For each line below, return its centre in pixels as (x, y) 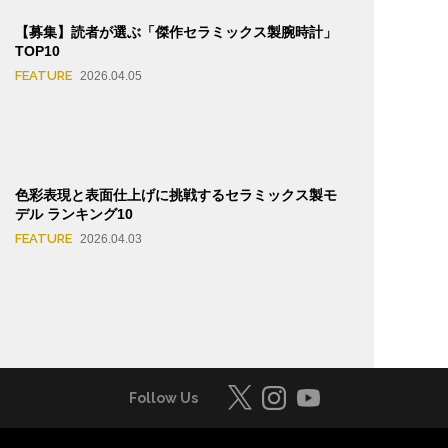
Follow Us (163, 397)
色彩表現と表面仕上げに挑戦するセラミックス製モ (176, 194)
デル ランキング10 (74, 213)
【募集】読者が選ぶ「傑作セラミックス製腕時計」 (176, 32)
